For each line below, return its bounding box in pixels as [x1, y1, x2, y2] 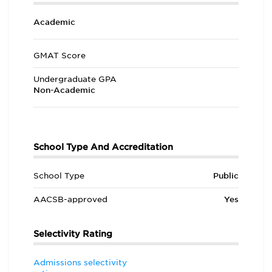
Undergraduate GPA [33, 75, 117, 84]
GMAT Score [33, 51, 86, 60]
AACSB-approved [33, 195, 107, 204]
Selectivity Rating [33, 229, 112, 239]
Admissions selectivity [33, 258, 127, 267]
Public [212, 171, 239, 180]
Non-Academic [33, 86, 95, 95]
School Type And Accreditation [33, 142, 173, 152]
